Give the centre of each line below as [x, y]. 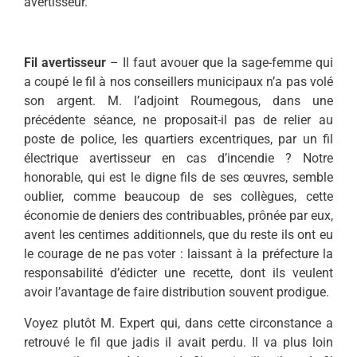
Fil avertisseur [67, 63]
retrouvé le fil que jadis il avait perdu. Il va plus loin [178, 342]
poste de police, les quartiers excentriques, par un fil [178, 139]
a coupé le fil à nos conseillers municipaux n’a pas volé [178, 82]
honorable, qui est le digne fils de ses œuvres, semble [178, 178]
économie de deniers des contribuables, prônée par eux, [178, 216]
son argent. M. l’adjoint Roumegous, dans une [178, 101]
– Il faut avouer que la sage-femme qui [222, 63]
